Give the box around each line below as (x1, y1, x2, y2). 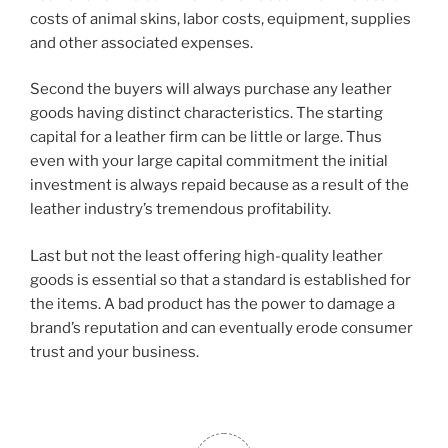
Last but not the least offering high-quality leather (30, 246, 383, 265)
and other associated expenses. (30, 33, 253, 52)
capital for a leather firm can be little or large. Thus (30, 128, 382, 147)
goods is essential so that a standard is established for (30, 270, 411, 289)
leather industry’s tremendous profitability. (30, 200, 334, 219)
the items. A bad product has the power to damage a (30, 294, 395, 313)
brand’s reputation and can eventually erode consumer (30, 318, 413, 337)
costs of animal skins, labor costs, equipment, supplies (30, 9, 411, 28)
